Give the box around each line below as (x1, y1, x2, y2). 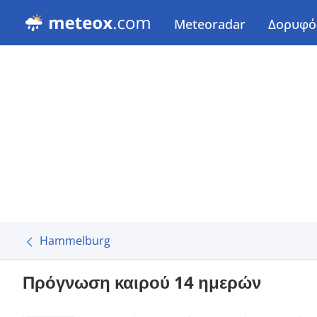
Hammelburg (40, 233, 110, 248)
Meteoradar (174, 16, 246, 33)
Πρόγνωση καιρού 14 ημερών (23, 270, 261, 294)
